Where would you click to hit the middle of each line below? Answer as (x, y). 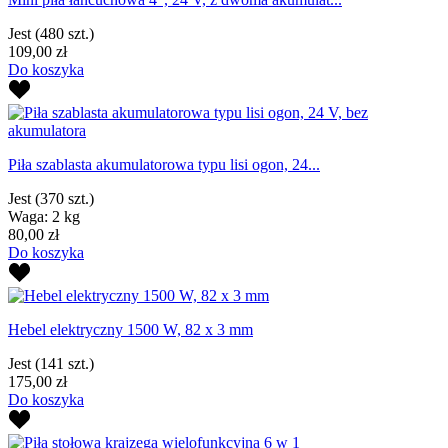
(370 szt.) (62, 198)
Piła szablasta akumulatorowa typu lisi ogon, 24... (164, 164)
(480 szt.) (62, 33)
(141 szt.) (62, 363)
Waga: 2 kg (44, 216)
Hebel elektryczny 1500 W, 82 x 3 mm (130, 329)
